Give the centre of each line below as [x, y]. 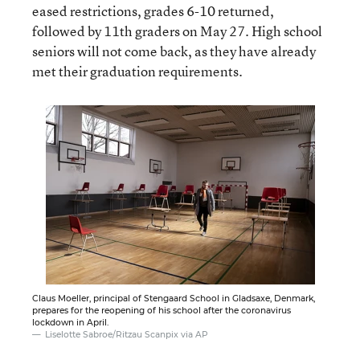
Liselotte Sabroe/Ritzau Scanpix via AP [127, 334]
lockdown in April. [70, 322]
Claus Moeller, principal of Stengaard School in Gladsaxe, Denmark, [174, 298]
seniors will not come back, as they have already [174, 51]
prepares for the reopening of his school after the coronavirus [162, 310]
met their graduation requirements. [137, 71]
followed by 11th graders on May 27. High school [177, 31]
